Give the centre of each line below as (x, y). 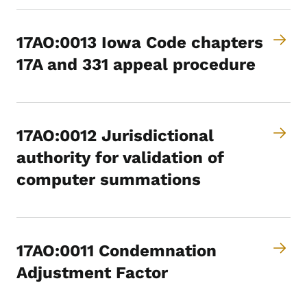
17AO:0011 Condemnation (116, 251)
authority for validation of (120, 158)
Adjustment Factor (92, 273)
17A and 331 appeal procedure (136, 65)
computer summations (109, 180)
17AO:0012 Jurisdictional (115, 136)
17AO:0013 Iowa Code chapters (140, 43)
